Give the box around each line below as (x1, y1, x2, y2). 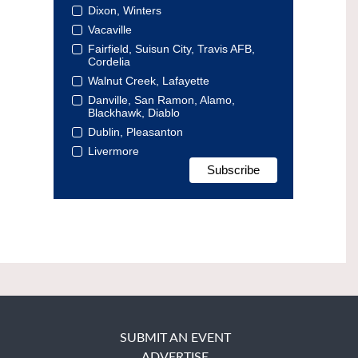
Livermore (87, 144, 139, 157)
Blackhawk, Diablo (87, 105, 180, 119)
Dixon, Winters (87, 3, 161, 17)
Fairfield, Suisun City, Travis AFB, (87, 42, 255, 55)
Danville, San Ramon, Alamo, (87, 93, 235, 106)
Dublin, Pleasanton (87, 125, 183, 138)
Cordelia (87, 54, 130, 68)
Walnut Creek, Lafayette (87, 74, 209, 87)
